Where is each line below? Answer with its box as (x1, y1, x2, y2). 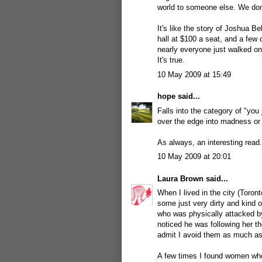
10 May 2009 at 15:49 (157, 70, 231, 79)
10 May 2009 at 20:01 (157, 152, 231, 161)
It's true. (157, 56, 185, 64)
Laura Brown (157, 174, 204, 183)
